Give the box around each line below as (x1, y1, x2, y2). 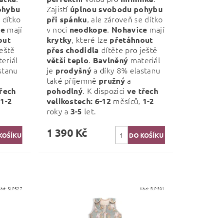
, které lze (72, 34, 110, 45)
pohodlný (46, 85, 83, 96)
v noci (46, 23, 70, 35)
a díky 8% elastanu (91, 64, 161, 75)
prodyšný (55, 65, 92, 75)
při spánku (46, 14, 87, 24)
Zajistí (46, 3, 71, 14)
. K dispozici (83, 85, 127, 96)
